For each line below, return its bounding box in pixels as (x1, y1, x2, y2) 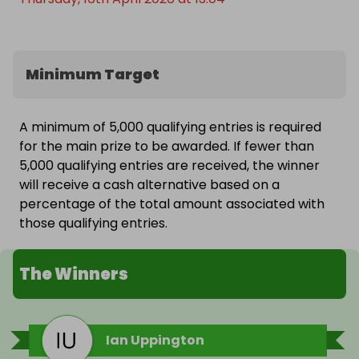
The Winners (19, 263, 128, 286)
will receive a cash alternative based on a (19, 175, 280, 195)
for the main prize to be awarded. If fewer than (19, 137, 314, 156)
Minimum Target (26, 64, 159, 85)
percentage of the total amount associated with (19, 195, 325, 214)
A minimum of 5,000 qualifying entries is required (19, 118, 321, 137)
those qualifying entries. (19, 214, 167, 233)
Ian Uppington (106, 331, 204, 350)
